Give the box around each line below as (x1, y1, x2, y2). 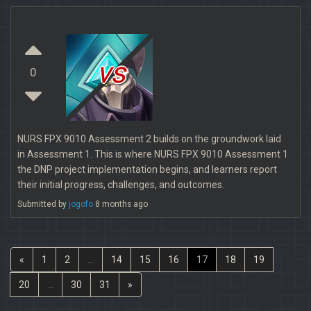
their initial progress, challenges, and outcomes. (17, 179, 224, 190)
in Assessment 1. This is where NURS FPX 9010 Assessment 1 (17, 149, 288, 160)
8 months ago (93, 199, 148, 209)
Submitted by (17, 199, 69, 209)
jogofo (69, 199, 93, 209)
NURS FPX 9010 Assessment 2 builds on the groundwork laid (17, 133, 281, 144)
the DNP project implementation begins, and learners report (17, 164, 277, 175)
